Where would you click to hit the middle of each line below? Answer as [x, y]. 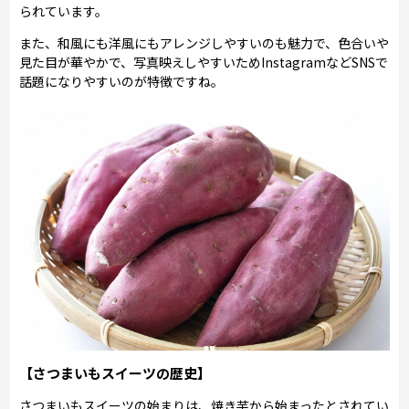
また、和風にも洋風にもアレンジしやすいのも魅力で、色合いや [204, 42]
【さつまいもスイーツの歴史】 [115, 372]
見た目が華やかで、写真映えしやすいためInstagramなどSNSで [204, 62]
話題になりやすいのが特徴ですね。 [122, 81]
